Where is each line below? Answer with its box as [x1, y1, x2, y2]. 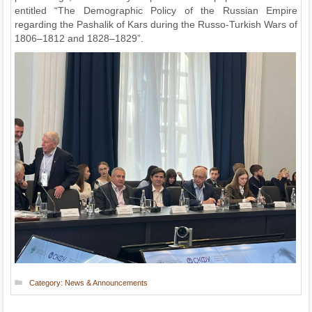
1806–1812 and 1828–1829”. [15, 32, 143, 44]
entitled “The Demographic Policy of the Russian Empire [15, 4, 297, 16]
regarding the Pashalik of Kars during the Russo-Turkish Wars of [15, 18, 297, 30]
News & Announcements [65, 278, 148, 287]
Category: [29, 278, 65, 287]
